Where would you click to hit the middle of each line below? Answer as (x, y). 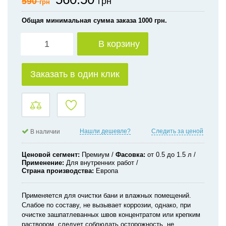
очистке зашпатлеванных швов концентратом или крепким (111, 215)
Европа (107, 171)
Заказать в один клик (75, 74)
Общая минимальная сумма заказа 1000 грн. (94, 20)
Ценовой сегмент (50, 155)
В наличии (45, 131)
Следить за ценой (177, 131)
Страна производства (57, 171)
